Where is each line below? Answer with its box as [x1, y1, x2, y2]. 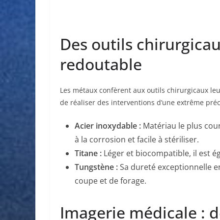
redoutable [60, 53, 142, 75]
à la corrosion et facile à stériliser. [75, 134, 199, 145]
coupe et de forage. [75, 175, 146, 186]
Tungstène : [75, 161, 118, 172]
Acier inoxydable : [75, 120, 141, 131]
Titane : [75, 147, 102, 159]
